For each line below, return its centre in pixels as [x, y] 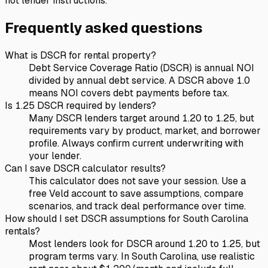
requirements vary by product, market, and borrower [145, 130]
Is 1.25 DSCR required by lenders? [80, 105]
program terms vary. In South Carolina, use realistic [142, 256]
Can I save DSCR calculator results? [85, 168]
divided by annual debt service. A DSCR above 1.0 [139, 80]
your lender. [55, 156]
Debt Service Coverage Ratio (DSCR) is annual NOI [141, 68]
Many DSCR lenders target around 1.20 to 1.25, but [141, 118]
